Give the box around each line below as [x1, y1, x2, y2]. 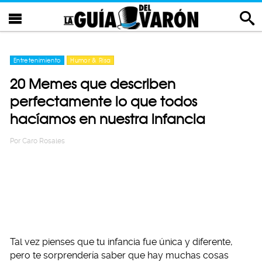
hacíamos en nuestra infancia [10, 111, 205, 127]
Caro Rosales [22, 137, 65, 145]
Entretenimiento [13, 57, 61, 64]
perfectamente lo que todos [10, 93, 197, 110]
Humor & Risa [70, 57, 111, 64]
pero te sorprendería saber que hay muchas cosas [10, 250, 229, 261]
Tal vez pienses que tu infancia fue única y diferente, [10, 236, 233, 247]
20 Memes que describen [10, 75, 175, 92]
